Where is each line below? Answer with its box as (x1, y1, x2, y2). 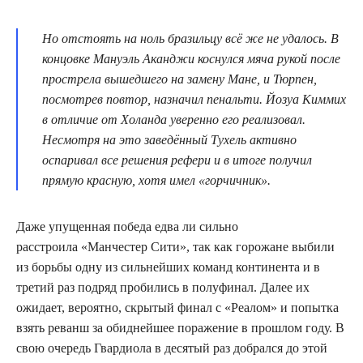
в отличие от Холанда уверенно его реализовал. (42, 112, 305, 126)
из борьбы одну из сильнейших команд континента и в (16, 259, 320, 274)
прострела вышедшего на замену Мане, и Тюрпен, (42, 71, 317, 86)
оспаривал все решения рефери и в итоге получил (42, 152, 312, 167)
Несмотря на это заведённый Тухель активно (42, 132, 297, 147)
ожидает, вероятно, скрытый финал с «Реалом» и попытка (16, 300, 339, 314)
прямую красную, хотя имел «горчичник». (42, 173, 271, 187)
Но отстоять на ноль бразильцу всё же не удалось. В (42, 31, 339, 45)
